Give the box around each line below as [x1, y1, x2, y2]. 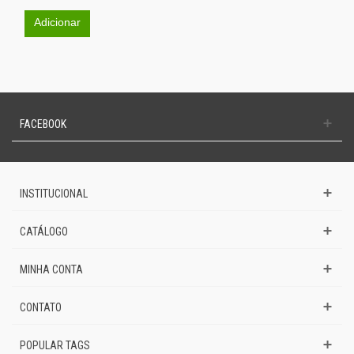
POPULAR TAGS [20, 338, 90, 352]
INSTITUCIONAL [20, 186, 88, 200]
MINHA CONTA [20, 262, 83, 276]
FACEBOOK [20, 117, 66, 130]
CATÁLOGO [20, 224, 68, 238]
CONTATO [20, 300, 62, 314]
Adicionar [34, 15, 81, 28]
